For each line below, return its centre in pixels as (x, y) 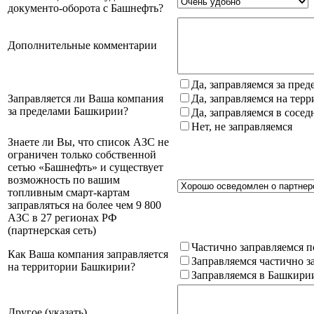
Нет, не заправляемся (242, 126)
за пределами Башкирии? (68, 111)
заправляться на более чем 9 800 (84, 205)
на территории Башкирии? (71, 266)
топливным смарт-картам (69, 192)
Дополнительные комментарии (82, 45)
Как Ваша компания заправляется (88, 254)
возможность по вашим (64, 179)
